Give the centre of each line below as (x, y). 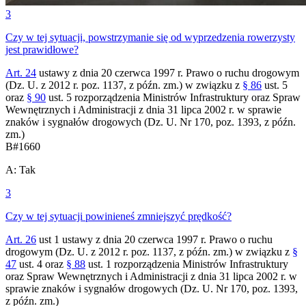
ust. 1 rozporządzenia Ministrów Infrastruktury (187, 264)
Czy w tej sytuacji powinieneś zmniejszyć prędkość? (119, 216)
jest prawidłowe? (42, 49)
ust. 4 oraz (41, 264)
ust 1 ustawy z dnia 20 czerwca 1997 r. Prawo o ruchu (154, 239)
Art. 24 (21, 72)
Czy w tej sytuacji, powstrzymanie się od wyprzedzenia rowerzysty (150, 37)
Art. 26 (21, 239)
